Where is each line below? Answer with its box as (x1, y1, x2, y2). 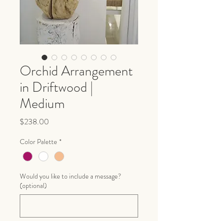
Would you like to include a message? (20, 171, 121, 182)
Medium (20, 94, 65, 113)
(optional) (20, 181, 47, 191)
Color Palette (20, 137, 57, 147)
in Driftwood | (20, 77, 93, 97)
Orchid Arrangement (20, 61, 133, 81)
